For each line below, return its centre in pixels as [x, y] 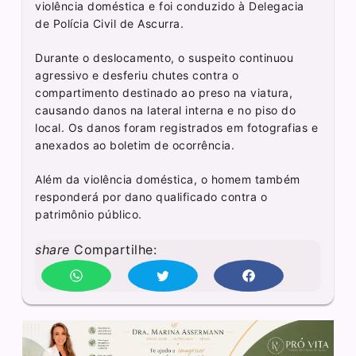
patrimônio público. [89, 214]
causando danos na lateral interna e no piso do [166, 110]
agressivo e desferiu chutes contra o [137, 75]
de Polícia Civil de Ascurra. [110, 23]
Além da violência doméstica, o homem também [168, 179]
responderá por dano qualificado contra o [151, 196]
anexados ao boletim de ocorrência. [135, 145]
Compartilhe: [113, 249]
